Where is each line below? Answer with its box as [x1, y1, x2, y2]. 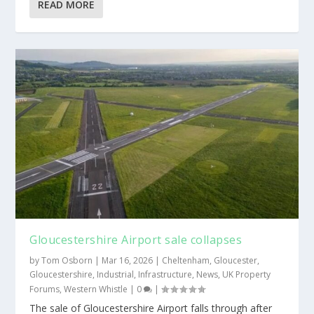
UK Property [222, 268, 271, 280]
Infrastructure [138, 268, 193, 280]
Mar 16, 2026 [102, 254, 153, 266]
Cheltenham [162, 254, 210, 266]
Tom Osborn [41, 254, 93, 266]
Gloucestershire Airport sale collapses [29, 231, 243, 247]
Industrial [97, 268, 135, 280]
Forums [29, 282, 60, 295]
